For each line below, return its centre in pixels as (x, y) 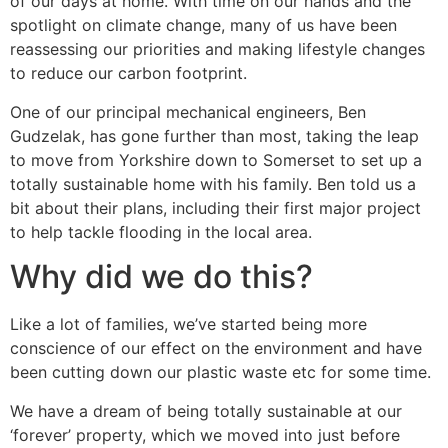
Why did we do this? (161, 277)
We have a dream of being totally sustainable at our (206, 410)
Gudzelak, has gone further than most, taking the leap (214, 135)
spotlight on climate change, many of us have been (203, 25)
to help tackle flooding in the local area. (161, 231)
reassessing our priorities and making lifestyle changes (217, 49)
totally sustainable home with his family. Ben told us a (213, 183)
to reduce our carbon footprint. (128, 73)
